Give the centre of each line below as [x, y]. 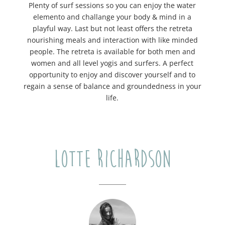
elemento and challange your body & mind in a [113, 17]
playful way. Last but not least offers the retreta [112, 29]
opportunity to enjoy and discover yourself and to [113, 75]
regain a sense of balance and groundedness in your [112, 86]
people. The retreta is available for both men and [112, 52]
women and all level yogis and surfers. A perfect [113, 63]
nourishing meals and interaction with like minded [112, 40]
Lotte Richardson [113, 159]
